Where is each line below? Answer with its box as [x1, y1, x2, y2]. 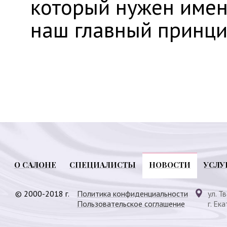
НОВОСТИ [149, 160, 191, 170]
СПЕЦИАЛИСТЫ [69, 160, 136, 170]
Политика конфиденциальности [77, 188, 188, 199]
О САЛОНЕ [14, 160, 56, 170]
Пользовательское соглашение [77, 199, 185, 209]
